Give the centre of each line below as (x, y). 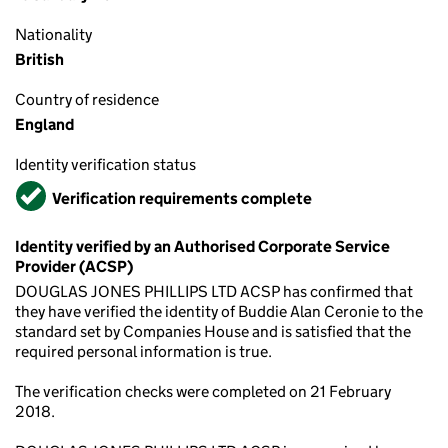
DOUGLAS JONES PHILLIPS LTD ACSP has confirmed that (214, 291)
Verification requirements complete (182, 198)
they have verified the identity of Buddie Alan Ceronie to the (219, 311)
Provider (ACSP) (74, 266)
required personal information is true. (143, 351)
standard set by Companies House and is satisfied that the (213, 331)
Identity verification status (105, 164)
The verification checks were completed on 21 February (203, 391)
